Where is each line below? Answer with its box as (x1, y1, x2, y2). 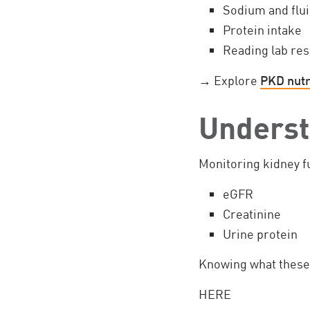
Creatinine (223, 206, 281, 221)
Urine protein (223, 226, 298, 241)
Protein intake (223, 22, 302, 37)
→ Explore (199, 72, 260, 88)
